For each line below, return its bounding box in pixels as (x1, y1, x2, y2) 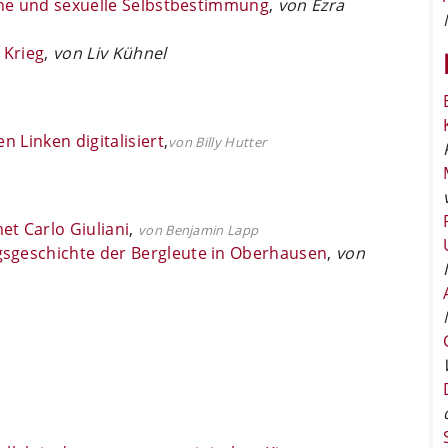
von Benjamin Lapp (137, 220, 259, 239)
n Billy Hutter (183, 132, 267, 151)
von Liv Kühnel (48, 41, 167, 64)
